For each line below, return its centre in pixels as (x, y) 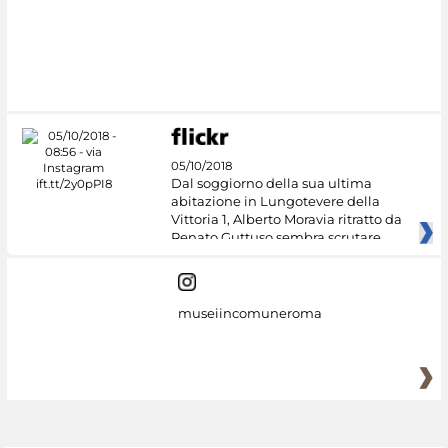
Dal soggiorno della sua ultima (271, 183)
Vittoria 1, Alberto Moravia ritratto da (286, 219)
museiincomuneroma (249, 312)
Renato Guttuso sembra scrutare (275, 237)
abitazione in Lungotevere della (275, 201)
